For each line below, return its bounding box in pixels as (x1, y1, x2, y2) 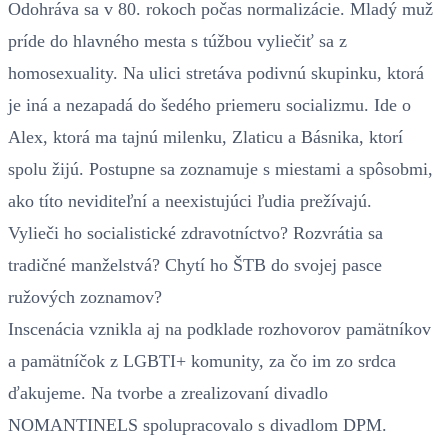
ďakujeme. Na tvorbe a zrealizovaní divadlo (8, 382, 328, 403)
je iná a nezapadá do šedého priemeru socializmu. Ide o (8, 94, 411, 115)
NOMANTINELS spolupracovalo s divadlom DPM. (8, 414, 387, 435)
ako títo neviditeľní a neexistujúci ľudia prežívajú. (8, 190, 372, 211)
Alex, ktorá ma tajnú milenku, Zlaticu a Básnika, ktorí (8, 126, 403, 147)
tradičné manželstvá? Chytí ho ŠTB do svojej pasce (8, 254, 382, 275)
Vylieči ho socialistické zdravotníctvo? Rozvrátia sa (8, 222, 383, 243)
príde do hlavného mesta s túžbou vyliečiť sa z (8, 30, 347, 51)
